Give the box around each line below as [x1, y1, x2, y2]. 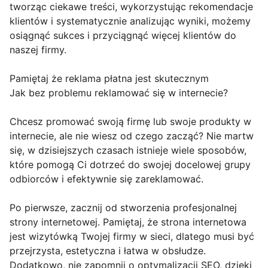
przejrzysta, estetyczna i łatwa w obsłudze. [10, 245, 206, 257]
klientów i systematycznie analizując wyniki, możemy [10, 15, 251, 27]
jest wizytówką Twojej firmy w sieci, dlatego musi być [10, 230, 254, 242]
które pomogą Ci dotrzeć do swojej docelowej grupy [10, 159, 251, 170]
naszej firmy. [10, 44, 66, 56]
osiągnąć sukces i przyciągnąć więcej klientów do [10, 29, 236, 41]
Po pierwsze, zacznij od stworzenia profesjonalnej [10, 202, 237, 214]
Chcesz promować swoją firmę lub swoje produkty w [10, 115, 251, 127]
